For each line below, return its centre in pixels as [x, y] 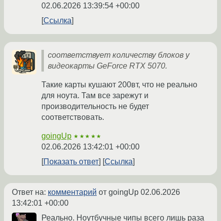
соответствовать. [73, 117]
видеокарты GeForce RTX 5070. [108, 66]
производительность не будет [95, 107]
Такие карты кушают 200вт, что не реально [119, 85]
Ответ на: [30, 192]
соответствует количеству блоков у [119, 55]
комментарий [72, 192]
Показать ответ [71, 162]
